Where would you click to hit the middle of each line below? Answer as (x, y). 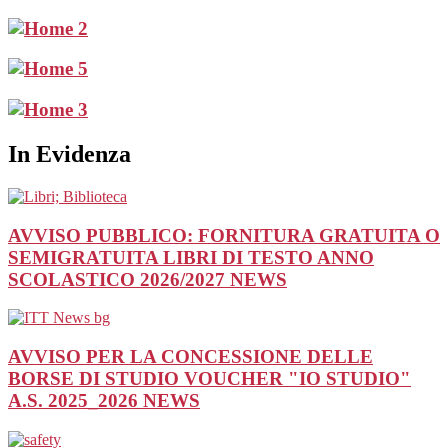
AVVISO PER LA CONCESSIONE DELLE (190, 357)
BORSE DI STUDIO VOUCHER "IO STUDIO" (209, 379)
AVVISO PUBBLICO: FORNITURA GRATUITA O (224, 235)
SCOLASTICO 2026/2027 (119, 279)
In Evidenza (69, 154)
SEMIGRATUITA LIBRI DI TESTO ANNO (191, 257)
